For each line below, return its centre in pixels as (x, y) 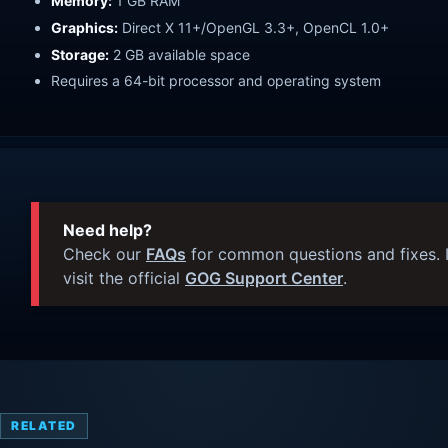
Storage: (80, 54)
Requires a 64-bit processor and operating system (216, 81)
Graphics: (84, 27)
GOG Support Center (264, 278)
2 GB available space (179, 54)
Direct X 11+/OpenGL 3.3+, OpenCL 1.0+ (253, 27)
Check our (104, 254)
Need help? (107, 230)
